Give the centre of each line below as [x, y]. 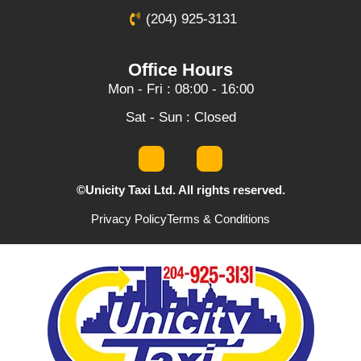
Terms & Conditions [218, 219]
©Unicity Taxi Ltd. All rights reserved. [180, 189]
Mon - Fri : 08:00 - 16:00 [180, 89]
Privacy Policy [129, 219]
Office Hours [180, 69]
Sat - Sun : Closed [180, 117]
